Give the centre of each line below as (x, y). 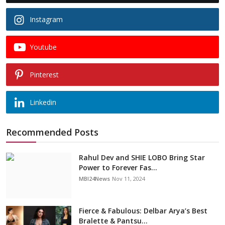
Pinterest (44, 74)
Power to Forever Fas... (118, 167)
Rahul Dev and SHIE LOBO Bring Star (142, 157)
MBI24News (94, 178)
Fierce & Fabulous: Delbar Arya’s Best (143, 210)
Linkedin (43, 102)
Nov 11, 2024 (129, 178)
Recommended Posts (52, 132)
